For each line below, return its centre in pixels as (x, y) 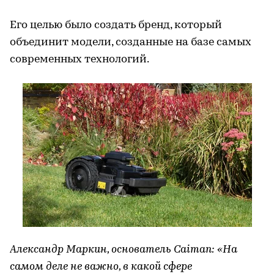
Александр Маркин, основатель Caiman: (113, 250)
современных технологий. (80, 60)
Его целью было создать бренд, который (116, 25)
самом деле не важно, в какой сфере (101, 267)
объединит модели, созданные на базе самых (131, 43)
